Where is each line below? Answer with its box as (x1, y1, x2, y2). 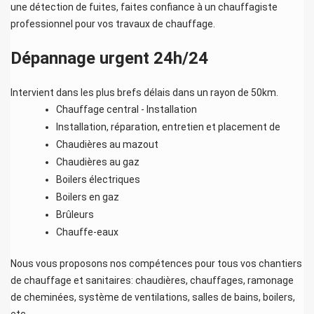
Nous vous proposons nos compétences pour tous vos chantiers (11, 257, 302, 269)
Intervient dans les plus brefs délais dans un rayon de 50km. (11, 86, 278, 98)
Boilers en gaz (56, 191, 119, 203)
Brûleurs (56, 208, 94, 220)
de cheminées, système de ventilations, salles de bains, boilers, (11, 291, 295, 303)
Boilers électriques (56, 173, 140, 185)
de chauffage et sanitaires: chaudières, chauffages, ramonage (11, 274, 294, 286)
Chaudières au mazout (56, 138, 158, 150)
